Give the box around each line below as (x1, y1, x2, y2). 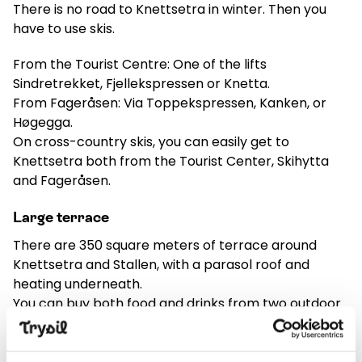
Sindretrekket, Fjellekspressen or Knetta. (13, 74, 270, 94)
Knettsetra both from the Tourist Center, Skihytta (13, 152, 329, 171)
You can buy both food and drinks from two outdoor (13, 294, 341, 314)
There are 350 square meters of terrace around (13, 236, 317, 255)
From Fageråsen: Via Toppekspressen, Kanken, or (13, 94, 326, 113)
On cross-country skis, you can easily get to (13, 133, 289, 152)
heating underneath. (13, 275, 142, 294)
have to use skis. (13, 19, 115, 39)
